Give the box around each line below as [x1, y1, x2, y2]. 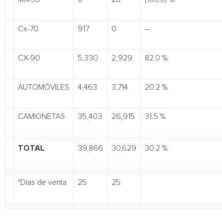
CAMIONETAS [18, 112, 65, 120]
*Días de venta [18, 178, 66, 186]
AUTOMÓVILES [18, 83, 69, 91]
